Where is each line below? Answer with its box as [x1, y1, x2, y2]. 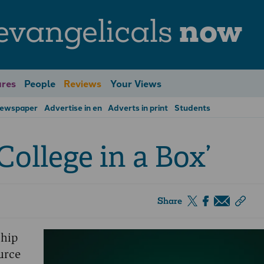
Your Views [110, 76, 161, 90]
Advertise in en [44, 101, 102, 114]
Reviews [64, 76, 102, 90]
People [24, 76, 55, 90]
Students [174, 101, 211, 114]
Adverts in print [108, 101, 169, 114]
